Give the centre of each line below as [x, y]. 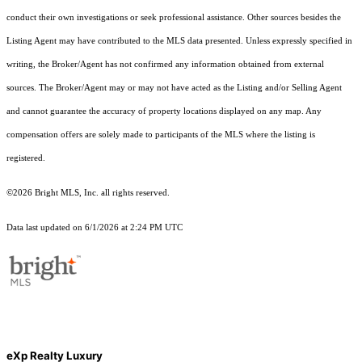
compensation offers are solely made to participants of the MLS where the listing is [161, 135]
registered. [26, 158]
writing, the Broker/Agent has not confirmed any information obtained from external [165, 65]
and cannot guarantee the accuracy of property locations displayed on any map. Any [164, 112]
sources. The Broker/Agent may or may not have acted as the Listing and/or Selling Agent [174, 88]
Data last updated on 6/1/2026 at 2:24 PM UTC [95, 228]
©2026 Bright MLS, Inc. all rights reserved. [88, 193]
